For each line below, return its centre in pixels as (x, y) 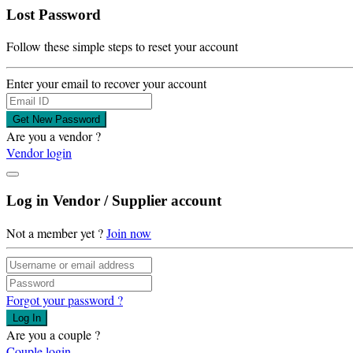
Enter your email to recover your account (106, 84)
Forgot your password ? (65, 299)
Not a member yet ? (56, 232)
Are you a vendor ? (54, 136)
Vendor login (39, 153)
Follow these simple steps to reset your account (122, 46)
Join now (129, 232)
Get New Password (56, 120)
